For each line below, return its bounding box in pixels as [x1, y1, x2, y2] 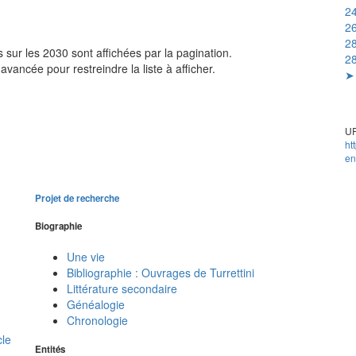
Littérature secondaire [67, 280, 177, 296]
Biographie [35, 219, 82, 234]
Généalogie [67, 296, 125, 312]
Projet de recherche [35, 191, 119, 205]
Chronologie [67, 311, 128, 328]
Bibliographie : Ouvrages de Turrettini [67, 264, 254, 281]
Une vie [67, 248, 105, 265]
